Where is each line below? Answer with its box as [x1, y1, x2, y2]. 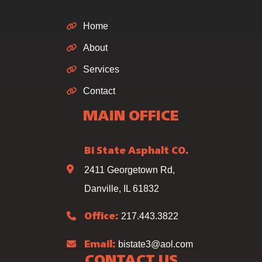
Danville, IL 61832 [84, 183, 159, 194]
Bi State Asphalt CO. [84, 146, 188, 156]
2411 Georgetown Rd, [84, 164, 175, 175]
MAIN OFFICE [83, 109, 179, 124]
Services [83, 64, 119, 74]
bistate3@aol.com [118, 239, 193, 249]
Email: [84, 240, 116, 250]
